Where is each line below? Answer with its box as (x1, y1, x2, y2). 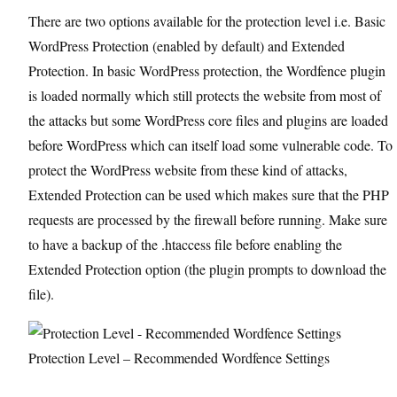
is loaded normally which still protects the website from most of (28, 86, 381, 105)
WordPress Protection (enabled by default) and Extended (28, 36, 345, 55)
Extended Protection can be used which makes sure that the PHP (28, 185, 389, 204)
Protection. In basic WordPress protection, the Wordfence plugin (28, 61, 385, 80)
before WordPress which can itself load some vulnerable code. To (28, 136, 393, 154)
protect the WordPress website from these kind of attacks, (28, 160, 347, 179)
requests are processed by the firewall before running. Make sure (28, 210, 387, 229)
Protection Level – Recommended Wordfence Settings (28, 348, 330, 367)
